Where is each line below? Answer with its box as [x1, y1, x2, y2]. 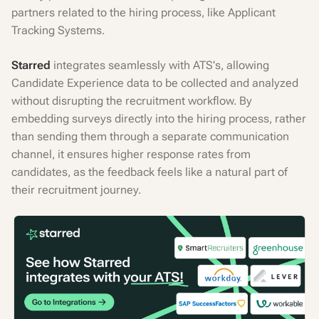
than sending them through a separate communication [11, 130, 289, 143]
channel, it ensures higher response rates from [11, 147, 251, 161]
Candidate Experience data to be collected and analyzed [11, 76, 298, 90]
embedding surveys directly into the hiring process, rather [11, 112, 306, 125]
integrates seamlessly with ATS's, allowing [53, 58, 269, 72]
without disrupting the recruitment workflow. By [11, 94, 252, 108]
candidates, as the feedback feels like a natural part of [11, 165, 288, 179]
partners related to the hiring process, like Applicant [11, 6, 276, 19]
